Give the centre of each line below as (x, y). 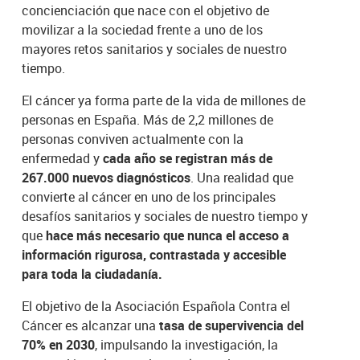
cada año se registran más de (186, 158)
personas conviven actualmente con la (133, 139)
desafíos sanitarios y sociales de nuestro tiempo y (165, 216)
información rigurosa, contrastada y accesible (154, 254)
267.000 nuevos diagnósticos (106, 177)
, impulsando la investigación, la (187, 344)
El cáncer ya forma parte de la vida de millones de (164, 100)
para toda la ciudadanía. (92, 274)
